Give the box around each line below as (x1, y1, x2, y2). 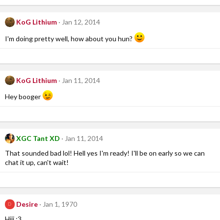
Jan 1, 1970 (42, 199, 77, 208)
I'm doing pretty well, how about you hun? (5, 34, 134, 43)
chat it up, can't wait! (5, 158, 69, 166)
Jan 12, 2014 (61, 18, 100, 27)
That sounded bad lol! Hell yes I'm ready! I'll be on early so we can (5, 148, 205, 157)
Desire (16, 199, 38, 208)
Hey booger (5, 92, 42, 101)
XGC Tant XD (16, 134, 60, 143)
